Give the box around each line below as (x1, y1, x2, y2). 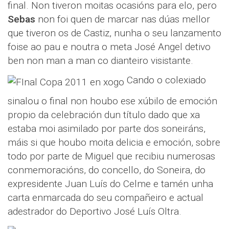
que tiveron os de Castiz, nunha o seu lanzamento (8, 27, 221, 39)
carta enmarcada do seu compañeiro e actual (8, 192, 203, 203)
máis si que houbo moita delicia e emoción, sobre (8, 136, 220, 148)
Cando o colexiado (124, 74, 206, 86)
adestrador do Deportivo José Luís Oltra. (8, 205, 181, 217)
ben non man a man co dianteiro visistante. (8, 55, 193, 66)
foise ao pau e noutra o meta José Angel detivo (8, 41, 211, 53)
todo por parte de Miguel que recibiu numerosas (8, 150, 215, 162)
